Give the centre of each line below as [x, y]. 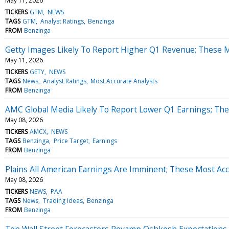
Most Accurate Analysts [124, 81]
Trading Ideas [63, 200]
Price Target [71, 141]
